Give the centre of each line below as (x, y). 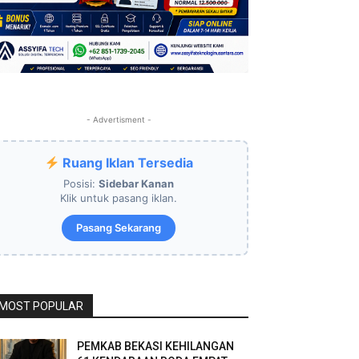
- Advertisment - (119, 119)
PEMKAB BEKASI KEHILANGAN (156, 346)
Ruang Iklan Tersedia (126, 163)
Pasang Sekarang (119, 228)
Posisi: (81, 184)
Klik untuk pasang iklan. (119, 198)
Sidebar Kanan (136, 184)
